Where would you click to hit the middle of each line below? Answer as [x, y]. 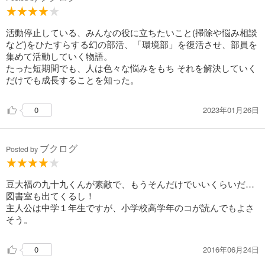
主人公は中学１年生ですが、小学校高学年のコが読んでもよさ [130, 208]
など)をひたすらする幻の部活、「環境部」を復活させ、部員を [132, 44]
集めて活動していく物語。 [59, 56]
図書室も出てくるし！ [50, 196]
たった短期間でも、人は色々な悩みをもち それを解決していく [131, 68]
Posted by [23, 149]
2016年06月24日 [231, 249]
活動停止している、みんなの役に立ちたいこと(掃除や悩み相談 [132, 33]
